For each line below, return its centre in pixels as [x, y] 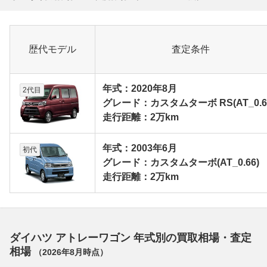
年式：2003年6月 [140, 148]
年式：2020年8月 [140, 89]
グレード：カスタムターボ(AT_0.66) [181, 163]
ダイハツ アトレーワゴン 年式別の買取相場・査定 [131, 238]
